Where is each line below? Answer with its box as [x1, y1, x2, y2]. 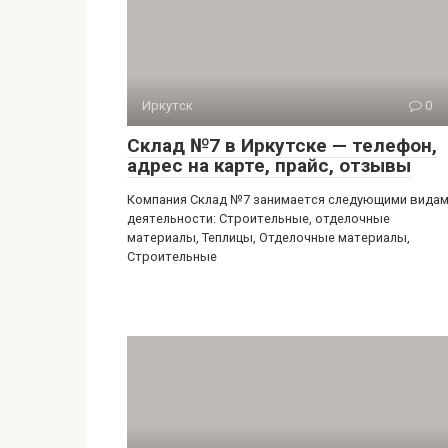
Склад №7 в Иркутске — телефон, [127, 134, 437, 157]
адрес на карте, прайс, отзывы [127, 154, 411, 177]
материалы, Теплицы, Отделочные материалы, [127, 230, 410, 245]
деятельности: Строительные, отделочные [127, 211, 390, 226]
